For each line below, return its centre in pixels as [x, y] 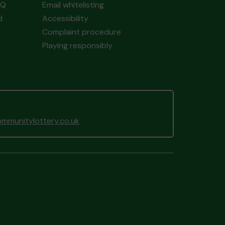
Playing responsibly [77, 45]
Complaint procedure [81, 32]
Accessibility [65, 18]
